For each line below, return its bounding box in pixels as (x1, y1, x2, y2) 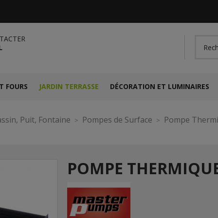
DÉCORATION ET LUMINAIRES (109, 82, 209, 91)
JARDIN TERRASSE (38, 82, 99, 91)
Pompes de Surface (82, 114, 152, 125)
